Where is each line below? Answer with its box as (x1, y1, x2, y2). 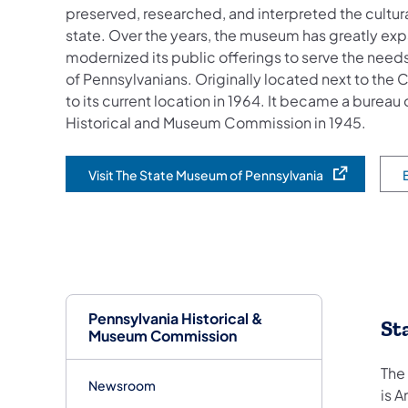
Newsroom (88, 376, 156, 393)
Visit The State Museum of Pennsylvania (88, 166, 323, 183)
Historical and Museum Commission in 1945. (66, 112, 366, 132)
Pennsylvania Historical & (88, 308, 263, 328)
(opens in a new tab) (80, 173, 217, 193)
